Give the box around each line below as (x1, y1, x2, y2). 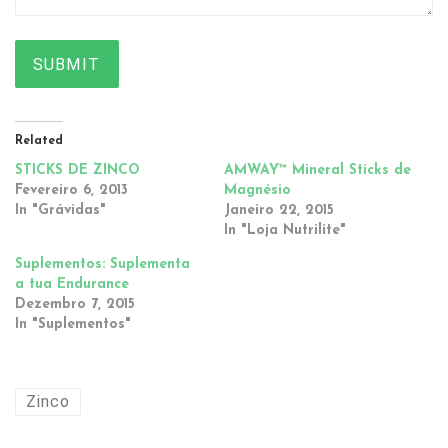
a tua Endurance (15, 276, 129, 292)
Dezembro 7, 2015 (15, 296, 135, 312)
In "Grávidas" (15, 202, 106, 218)
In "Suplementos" (15, 316, 131, 332)
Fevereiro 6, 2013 (15, 182, 128, 198)
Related (15, 134, 63, 147)
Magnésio (224, 182, 291, 198)
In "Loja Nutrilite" (224, 222, 346, 238)
